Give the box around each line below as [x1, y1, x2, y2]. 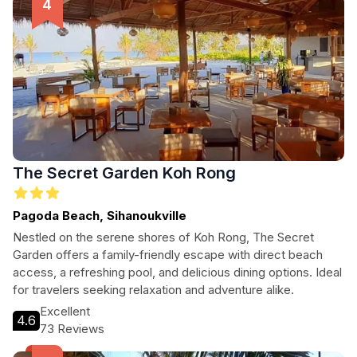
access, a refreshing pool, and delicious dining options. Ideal [13, 265, 342, 280]
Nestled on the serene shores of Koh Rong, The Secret [13, 229, 314, 245]
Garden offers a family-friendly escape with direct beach [13, 247, 323, 262]
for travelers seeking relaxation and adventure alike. [13, 282, 294, 297]
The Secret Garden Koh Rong [13, 163, 236, 182]
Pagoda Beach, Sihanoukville [13, 208, 186, 223]
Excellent [40, 304, 90, 319]
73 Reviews [40, 321, 104, 336]
